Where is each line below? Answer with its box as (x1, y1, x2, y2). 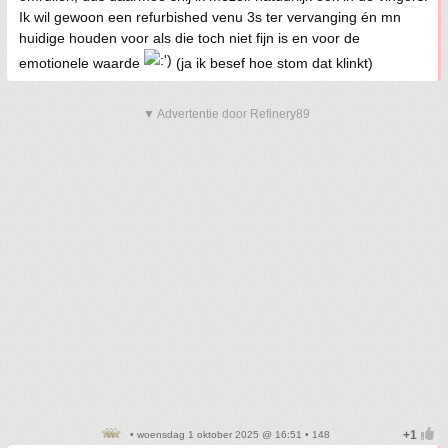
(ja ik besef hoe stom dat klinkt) (172, 55, 373, 72)
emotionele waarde (19, 55, 144, 72)
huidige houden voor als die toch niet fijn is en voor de (19, 30, 360, 47)
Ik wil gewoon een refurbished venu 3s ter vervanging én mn (19, 9, 401, 26)
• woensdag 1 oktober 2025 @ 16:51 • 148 (126, 429, 330, 441)
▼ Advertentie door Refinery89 (143, 107, 310, 122)
